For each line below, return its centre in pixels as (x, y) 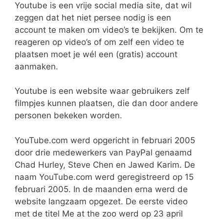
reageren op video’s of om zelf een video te (99, 42)
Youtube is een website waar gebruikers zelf (102, 91)
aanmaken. (36, 66)
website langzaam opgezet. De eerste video (101, 201)
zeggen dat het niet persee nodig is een (93, 17)
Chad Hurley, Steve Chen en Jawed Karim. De (105, 164)
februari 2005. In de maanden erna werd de (101, 189)
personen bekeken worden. (68, 116)
